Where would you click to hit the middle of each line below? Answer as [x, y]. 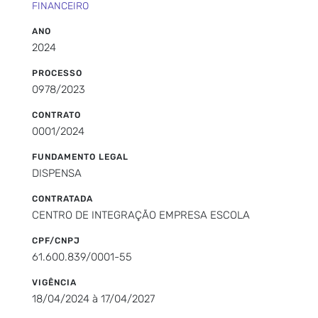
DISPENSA [57, 173]
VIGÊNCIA [54, 282]
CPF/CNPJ [56, 240]
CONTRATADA [62, 198]
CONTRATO [56, 115]
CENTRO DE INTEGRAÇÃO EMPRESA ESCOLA [141, 215]
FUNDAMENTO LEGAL [80, 157]
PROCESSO [57, 73]
